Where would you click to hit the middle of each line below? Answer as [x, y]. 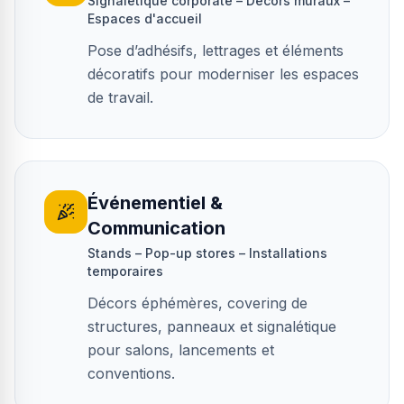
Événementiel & [155, 203]
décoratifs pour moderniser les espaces [223, 74]
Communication [156, 228]
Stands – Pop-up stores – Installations [207, 253]
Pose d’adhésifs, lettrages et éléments [216, 50]
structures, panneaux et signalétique [212, 326]
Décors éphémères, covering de [197, 303]
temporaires [125, 271]
